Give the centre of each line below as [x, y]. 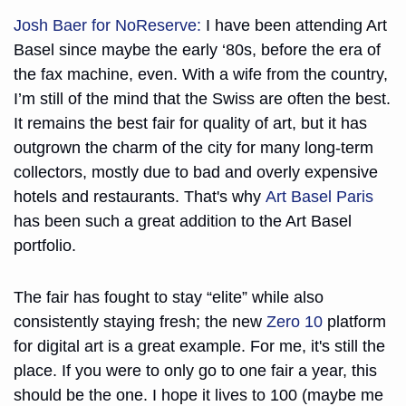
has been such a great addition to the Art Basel [183, 222]
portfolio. [47, 246]
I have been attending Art [294, 26]
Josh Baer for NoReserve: [107, 26]
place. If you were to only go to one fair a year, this [195, 371]
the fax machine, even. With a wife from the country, [201, 75]
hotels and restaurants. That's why [140, 197]
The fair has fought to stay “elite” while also [169, 298]
